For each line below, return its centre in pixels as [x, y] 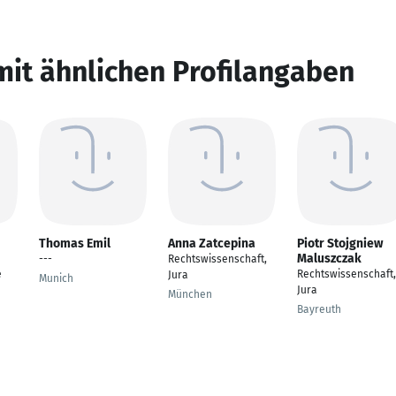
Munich [56, 278]
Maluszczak [329, 259]
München [190, 294]
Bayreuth [319, 309]
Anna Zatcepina [212, 244]
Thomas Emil [75, 244]
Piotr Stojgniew [340, 244]
